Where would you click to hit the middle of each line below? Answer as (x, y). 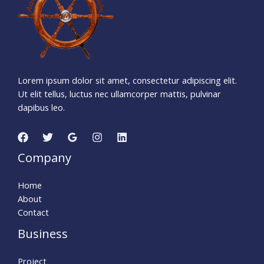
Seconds (132, 72)
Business (43, 233)
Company (44, 157)
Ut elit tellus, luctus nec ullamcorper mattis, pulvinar (119, 94)
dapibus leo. (41, 108)
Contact (33, 212)
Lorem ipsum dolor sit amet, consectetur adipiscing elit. (127, 80)
